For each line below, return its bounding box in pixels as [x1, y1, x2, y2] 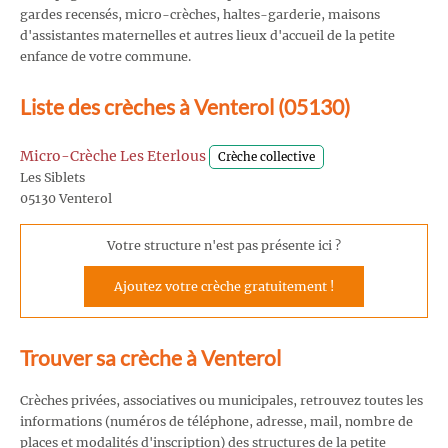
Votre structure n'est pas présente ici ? [107, 237, 341, 253]
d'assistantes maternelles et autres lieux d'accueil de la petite [20, 27, 395, 43]
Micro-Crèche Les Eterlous [20, 147, 206, 166]
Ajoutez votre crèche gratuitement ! [114, 278, 334, 294]
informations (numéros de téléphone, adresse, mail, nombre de [20, 413, 413, 429]
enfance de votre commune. [20, 48, 191, 64]
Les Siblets [20, 170, 85, 186]
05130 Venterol [20, 191, 112, 207]
